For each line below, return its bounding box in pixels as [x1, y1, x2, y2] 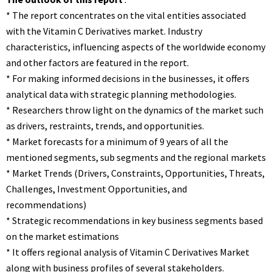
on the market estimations [6, 230, 119, 242]
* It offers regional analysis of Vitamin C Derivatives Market [6, 246, 250, 258]
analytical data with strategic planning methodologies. [6, 88, 236, 100]
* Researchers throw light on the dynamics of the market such [6, 104, 263, 116]
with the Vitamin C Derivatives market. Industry [6, 25, 202, 37]
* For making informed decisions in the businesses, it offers [6, 72, 250, 84]
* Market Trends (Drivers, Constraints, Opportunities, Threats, [6, 167, 265, 179]
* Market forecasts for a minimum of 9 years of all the [6, 135, 228, 148]
